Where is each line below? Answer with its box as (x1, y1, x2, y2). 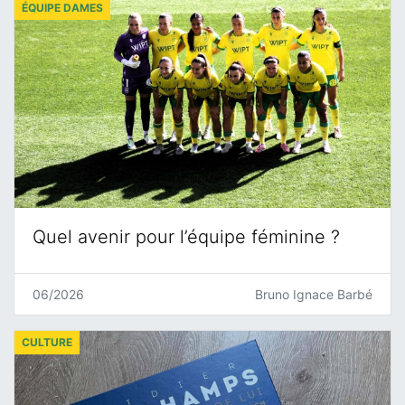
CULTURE (22, 335, 72, 350)
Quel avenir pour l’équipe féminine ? (33, 226, 340, 249)
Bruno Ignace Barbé (255, 287, 372, 303)
